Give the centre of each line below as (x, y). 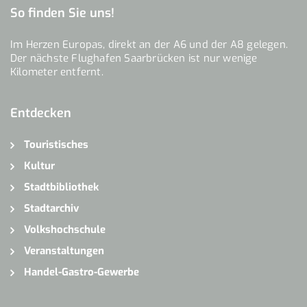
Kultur (39, 165)
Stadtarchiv (51, 208)
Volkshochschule (65, 229)
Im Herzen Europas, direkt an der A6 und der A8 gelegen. (149, 44)
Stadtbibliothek (61, 187)
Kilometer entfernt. (57, 72)
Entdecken (41, 113)
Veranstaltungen (64, 250)
